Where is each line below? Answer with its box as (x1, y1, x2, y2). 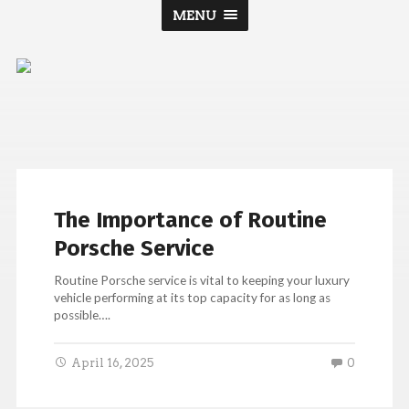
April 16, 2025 (71, 355, 155, 370)
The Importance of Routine (54, 207, 328, 234)
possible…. (54, 308, 111, 323)
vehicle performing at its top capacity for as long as (54, 290, 331, 306)
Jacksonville (204, 111, 368, 151)
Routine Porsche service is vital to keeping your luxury (54, 273, 351, 288)
